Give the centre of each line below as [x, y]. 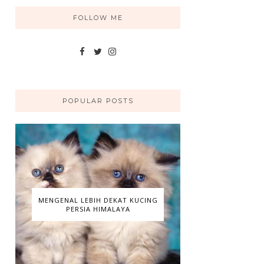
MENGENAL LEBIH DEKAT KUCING [98, 200]
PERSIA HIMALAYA [98, 209]
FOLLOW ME [98, 18]
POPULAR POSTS [98, 101]
